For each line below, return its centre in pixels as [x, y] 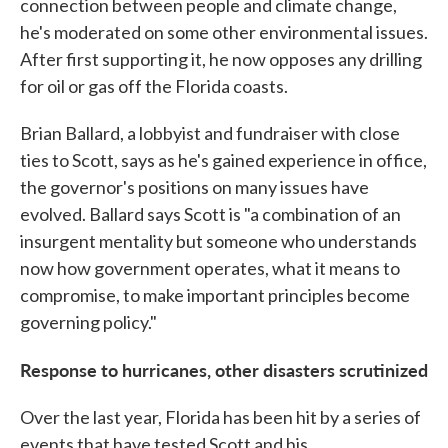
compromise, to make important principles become [215, 295]
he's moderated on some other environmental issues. [224, 32]
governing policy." [88, 322]
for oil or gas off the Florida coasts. [154, 86]
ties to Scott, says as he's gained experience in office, [223, 160]
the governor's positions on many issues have [194, 187]
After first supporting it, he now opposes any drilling [221, 59]
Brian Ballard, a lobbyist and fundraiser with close [210, 133]
